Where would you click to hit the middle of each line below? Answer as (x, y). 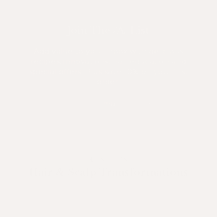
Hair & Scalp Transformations (108, 173)
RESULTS (108, 160)
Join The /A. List (108, 31)
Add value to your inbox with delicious (108, 51)
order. (108, 82)
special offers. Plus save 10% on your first (108, 72)
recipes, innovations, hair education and (108, 62)
